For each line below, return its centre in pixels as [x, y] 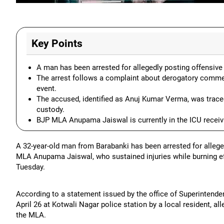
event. [46, 88]
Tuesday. [30, 167]
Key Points [57, 43]
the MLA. [31, 215]
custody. [50, 109]
